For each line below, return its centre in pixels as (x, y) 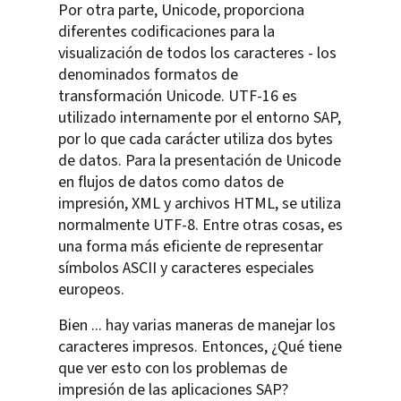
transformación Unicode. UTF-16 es (178, 96)
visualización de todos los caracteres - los (197, 53)
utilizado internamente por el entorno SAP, (200, 117)
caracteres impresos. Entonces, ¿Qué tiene (200, 346)
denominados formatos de (148, 74)
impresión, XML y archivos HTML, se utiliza (200, 203)
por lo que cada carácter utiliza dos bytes (196, 139)
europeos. (91, 289)
